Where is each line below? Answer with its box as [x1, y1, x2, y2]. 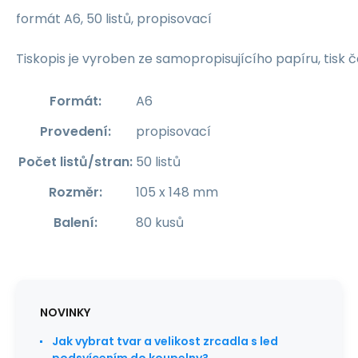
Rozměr [49, 183, 99, 201]
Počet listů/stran [18, 153, 129, 171]
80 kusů [136, 213, 184, 232]
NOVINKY [40, 304, 90, 320]
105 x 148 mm [136, 183, 218, 201]
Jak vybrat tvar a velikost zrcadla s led [52, 333, 278, 349]
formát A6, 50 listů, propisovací [16, 10, 212, 28]
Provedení [40, 122, 108, 141]
